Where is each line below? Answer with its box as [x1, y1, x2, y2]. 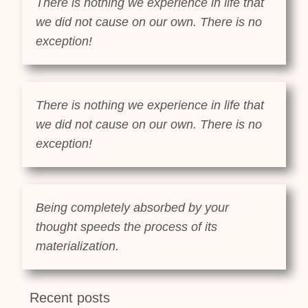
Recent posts [29, 290, 110, 306]
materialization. [36, 239, 120, 254]
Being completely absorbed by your [36, 201, 230, 215]
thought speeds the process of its [36, 220, 218, 234]
